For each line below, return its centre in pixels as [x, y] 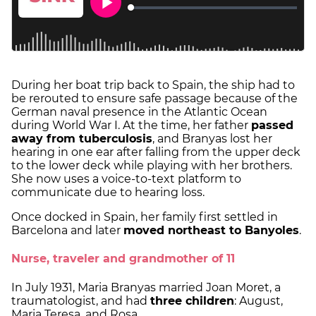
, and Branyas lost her [212, 139]
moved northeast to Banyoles [211, 231]
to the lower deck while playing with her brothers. [152, 166]
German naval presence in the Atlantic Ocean [139, 112]
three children [192, 300]
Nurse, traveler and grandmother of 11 [123, 259]
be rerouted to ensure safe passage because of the [154, 99]
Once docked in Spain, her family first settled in [145, 217]
